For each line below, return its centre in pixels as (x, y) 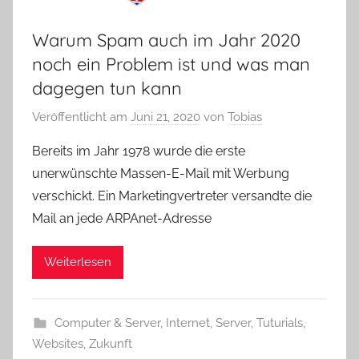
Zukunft (111, 343)
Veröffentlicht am (81, 117)
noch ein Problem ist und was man (171, 65)
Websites (58, 343)
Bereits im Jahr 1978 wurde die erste (139, 151)
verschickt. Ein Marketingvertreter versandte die (172, 196)
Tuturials (279, 323)
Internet (188, 323)
